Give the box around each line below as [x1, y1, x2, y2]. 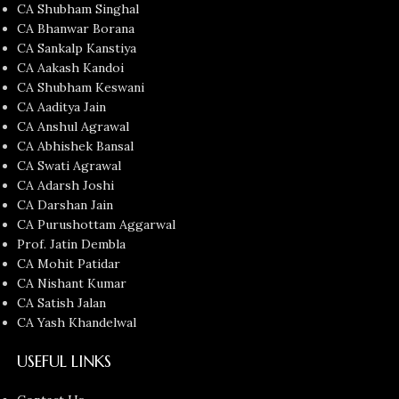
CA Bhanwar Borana [17, 20, 135, 37]
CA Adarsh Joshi [17, 177, 115, 194]
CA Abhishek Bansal [17, 138, 134, 155]
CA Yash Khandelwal [17, 314, 137, 331]
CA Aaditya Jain [17, 99, 107, 116]
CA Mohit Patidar [17, 256, 121, 273]
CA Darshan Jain [17, 197, 114, 214]
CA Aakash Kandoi [17, 60, 125, 77]
